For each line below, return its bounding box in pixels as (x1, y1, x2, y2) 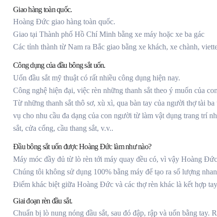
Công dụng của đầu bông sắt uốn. (13, 61, 106, 70)
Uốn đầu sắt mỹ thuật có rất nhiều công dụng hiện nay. (13, 74, 180, 82)
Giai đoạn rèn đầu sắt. (13, 197, 73, 205)
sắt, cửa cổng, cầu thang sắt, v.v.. (13, 124, 113, 133)
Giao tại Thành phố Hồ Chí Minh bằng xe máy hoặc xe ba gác (13, 30, 204, 39)
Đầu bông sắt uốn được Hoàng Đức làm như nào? (13, 142, 152, 151)
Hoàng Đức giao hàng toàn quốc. (13, 17, 115, 26)
